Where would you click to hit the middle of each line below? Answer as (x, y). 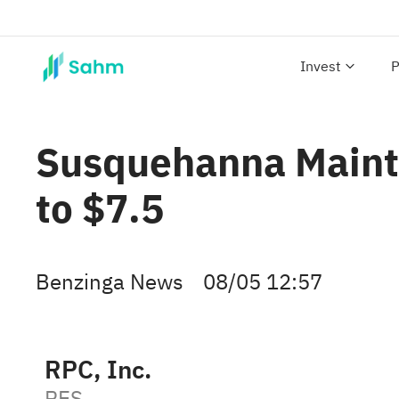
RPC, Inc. (98, 370)
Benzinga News (110, 282)
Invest (321, 67)
